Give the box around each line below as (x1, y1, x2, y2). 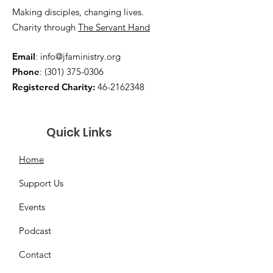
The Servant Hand (78, 21, 150, 33)
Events (19, 200, 45, 213)
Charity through (12, 21, 78, 33)
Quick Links (46, 124, 112, 141)
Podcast (19, 224, 51, 236)
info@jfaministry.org (40, 50, 121, 62)
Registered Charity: (12, 80, 95, 93)
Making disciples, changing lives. (12, 5, 144, 18)
